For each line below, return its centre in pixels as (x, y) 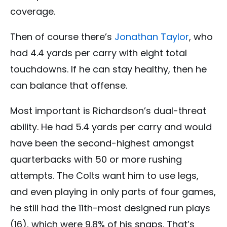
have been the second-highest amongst (102, 143)
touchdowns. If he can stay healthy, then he (108, 69)
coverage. (33, 11)
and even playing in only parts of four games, (113, 192)
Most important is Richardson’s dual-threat (108, 110)
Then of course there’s (62, 36)
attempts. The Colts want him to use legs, (104, 175)
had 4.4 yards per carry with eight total (99, 53)
